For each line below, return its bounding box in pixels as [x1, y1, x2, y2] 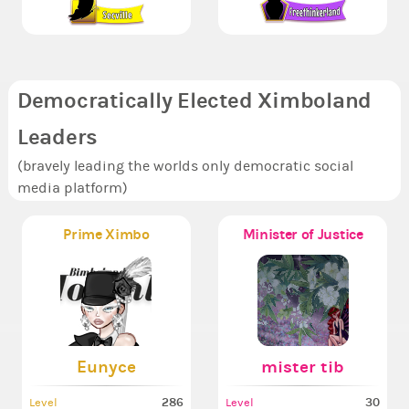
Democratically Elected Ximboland [16, 88, 372, 114]
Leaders [16, 124, 99, 151]
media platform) [16, 180, 128, 197]
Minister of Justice [242, 225, 363, 244]
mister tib [261, 356, 345, 378]
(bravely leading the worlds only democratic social [16, 158, 353, 175]
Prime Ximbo [63, 225, 150, 244]
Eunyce [76, 356, 136, 378]
